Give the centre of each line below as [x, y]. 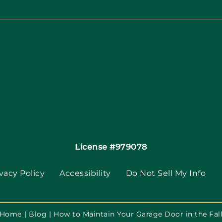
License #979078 [111, 147]
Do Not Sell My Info [166, 173]
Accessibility [85, 173]
